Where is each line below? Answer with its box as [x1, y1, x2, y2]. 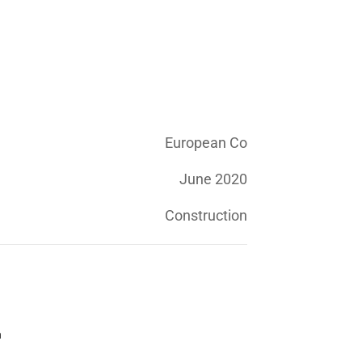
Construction [165, 207, 247, 224]
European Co [165, 134, 247, 151]
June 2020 [179, 170, 247, 187]
